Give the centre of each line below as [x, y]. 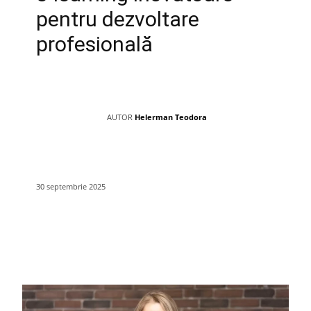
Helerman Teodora [171, 117]
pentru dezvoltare [118, 19]
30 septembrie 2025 [71, 186]
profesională [94, 44]
